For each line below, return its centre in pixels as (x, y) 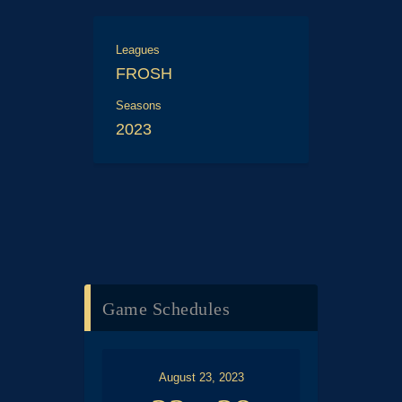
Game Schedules (166, 308)
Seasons (139, 105)
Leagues (138, 49)
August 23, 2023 (201, 377)
